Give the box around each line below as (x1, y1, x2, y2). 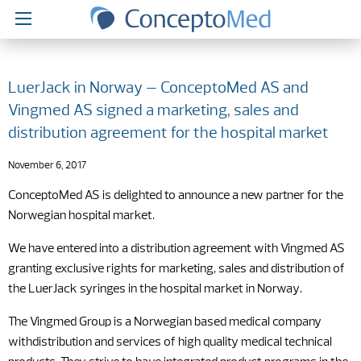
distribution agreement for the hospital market (8, 126, 329, 142)
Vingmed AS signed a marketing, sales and (8, 103, 299, 119)
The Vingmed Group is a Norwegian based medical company (8, 316, 322, 329)
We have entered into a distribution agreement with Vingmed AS (8, 243, 345, 255)
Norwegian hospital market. (8, 210, 155, 222)
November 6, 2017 (8, 160, 87, 171)
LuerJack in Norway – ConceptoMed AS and (8, 81, 309, 97)
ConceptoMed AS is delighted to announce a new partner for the (8, 189, 343, 202)
